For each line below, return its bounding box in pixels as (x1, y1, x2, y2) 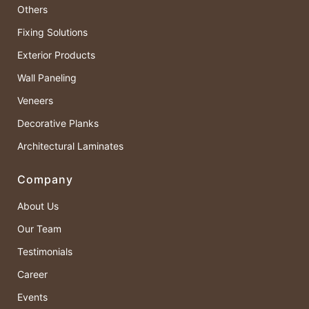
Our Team (17, 222, 61, 235)
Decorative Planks (17, 117, 99, 129)
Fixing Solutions (17, 26, 88, 38)
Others (17, 3, 48, 15)
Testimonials (17, 245, 72, 257)
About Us (17, 199, 59, 212)
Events (17, 290, 48, 303)
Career (17, 268, 48, 280)
